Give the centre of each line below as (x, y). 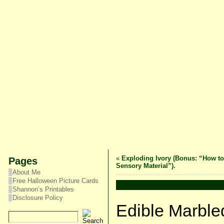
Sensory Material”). (145, 166)
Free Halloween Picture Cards (55, 181)
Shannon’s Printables (43, 189)
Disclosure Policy (37, 198)
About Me (26, 172)
